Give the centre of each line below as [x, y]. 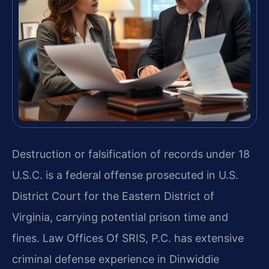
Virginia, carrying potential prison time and [120, 217]
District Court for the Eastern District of [113, 196]
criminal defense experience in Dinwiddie [116, 259]
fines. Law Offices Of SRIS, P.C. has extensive [128, 238]
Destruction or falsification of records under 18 [131, 154]
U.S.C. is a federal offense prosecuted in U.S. [125, 175]
